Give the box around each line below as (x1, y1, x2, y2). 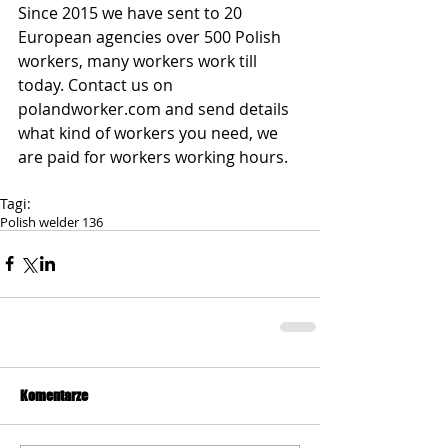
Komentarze (20, 386, 88, 404)
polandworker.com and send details (18, 97, 293, 120)
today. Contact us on (18, 73, 177, 96)
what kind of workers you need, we (18, 121, 282, 144)
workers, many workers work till (18, 49, 261, 72)
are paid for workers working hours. (18, 145, 288, 168)
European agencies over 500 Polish (18, 25, 285, 48)
